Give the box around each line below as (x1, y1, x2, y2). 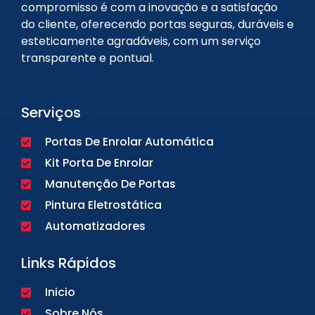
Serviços (21, 102, 81, 122)
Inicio (45, 283, 75, 300)
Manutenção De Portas (45, 175, 176, 192)
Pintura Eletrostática (45, 196, 162, 213)
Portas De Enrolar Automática (45, 133, 214, 150)
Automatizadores (45, 217, 146, 234)
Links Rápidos (21, 252, 116, 273)
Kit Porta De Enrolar (45, 154, 153, 171)
